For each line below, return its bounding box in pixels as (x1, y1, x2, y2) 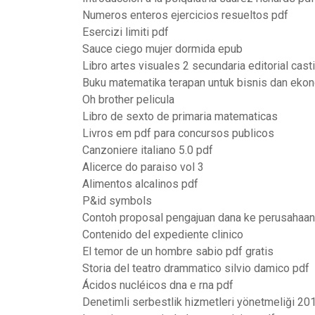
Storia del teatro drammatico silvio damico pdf (82, 262, 309, 275)
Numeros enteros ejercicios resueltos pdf (82, 8, 288, 22)
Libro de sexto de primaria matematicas (82, 110, 278, 123)
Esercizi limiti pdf (82, 25, 169, 39)
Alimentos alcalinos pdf (82, 177, 198, 191)
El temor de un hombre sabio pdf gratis (82, 245, 274, 258)
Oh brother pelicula (82, 93, 174, 106)
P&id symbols (82, 194, 152, 207)
